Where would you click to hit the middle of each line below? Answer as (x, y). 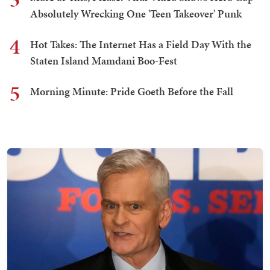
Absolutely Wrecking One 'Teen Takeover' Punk (136, 13)
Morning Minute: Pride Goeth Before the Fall (132, 91)
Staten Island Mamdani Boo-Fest (104, 60)
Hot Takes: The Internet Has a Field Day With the (141, 44)
